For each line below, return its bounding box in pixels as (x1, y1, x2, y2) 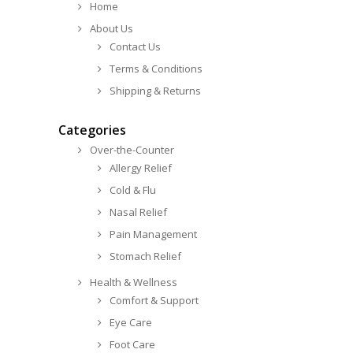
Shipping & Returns (110, 84, 201, 98)
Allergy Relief (110, 161, 172, 175)
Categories (58, 121, 126, 139)
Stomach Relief (110, 249, 181, 263)
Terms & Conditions (110, 61, 203, 76)
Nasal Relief (110, 205, 167, 219)
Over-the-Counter (90, 143, 174, 157)
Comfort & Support (110, 293, 199, 307)
